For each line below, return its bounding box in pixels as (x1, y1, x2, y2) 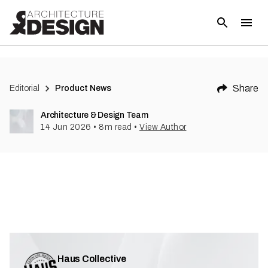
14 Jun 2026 (41, 123, 92, 132)
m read (104, 123, 132, 132)
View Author (139, 123, 187, 132)
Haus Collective (57, 254, 126, 264)
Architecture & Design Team (41, 111, 148, 120)
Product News (55, 84, 112, 93)
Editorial (10, 84, 39, 93)
